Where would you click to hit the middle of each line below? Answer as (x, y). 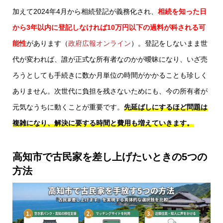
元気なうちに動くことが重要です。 (68, 107)
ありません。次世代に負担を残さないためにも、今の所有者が (110, 91)
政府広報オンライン (100, 44)
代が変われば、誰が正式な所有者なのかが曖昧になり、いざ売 (110, 59)
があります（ (47, 44)
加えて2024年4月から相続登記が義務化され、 (85, 12)
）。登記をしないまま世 (169, 44)
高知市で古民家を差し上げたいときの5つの (110, 157)
